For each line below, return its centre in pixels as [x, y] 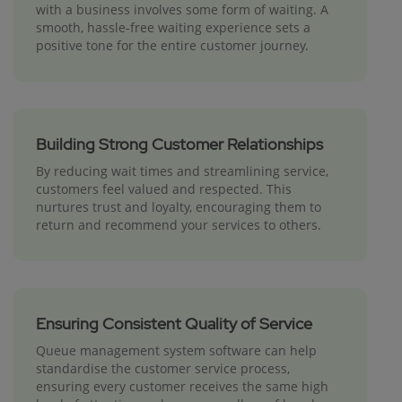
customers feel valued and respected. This [164, 189]
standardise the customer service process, [163, 369]
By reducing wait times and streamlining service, [182, 171]
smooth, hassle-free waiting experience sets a [173, 28]
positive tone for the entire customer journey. [172, 46]
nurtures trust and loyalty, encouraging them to [179, 207]
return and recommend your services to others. [179, 225]
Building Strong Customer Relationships [179, 144]
